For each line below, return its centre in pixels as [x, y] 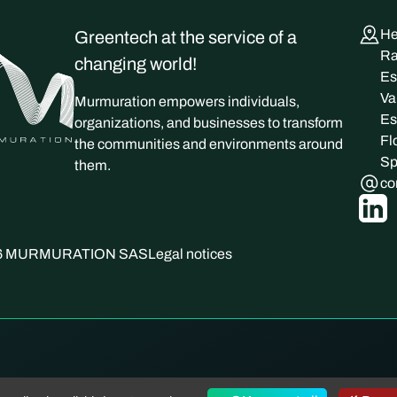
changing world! [136, 63]
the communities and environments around [209, 144]
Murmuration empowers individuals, [187, 101]
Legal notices [190, 254]
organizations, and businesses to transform [209, 122]
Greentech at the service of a [186, 37]
